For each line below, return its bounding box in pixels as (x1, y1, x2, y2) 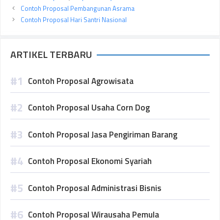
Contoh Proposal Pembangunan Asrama (20, 3, 135, 13)
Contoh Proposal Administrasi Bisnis (28, 181, 162, 194)
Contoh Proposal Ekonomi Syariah (28, 155, 152, 167)
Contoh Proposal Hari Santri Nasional (20, 14, 127, 25)
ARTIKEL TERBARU (10, 46, 92, 62)
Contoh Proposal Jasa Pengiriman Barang (28, 128, 177, 141)
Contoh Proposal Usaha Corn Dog (28, 101, 150, 114)
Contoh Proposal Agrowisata (28, 74, 134, 87)
